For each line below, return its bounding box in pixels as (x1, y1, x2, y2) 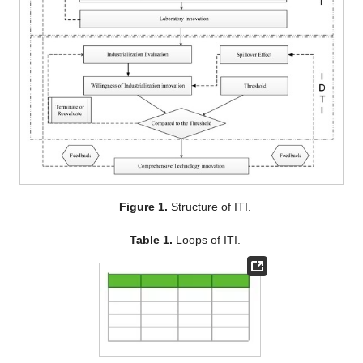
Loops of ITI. (172, 233, 241, 247)
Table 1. (129, 233, 173, 247)
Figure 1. (118, 200, 168, 214)
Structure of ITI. (167, 200, 251, 214)
